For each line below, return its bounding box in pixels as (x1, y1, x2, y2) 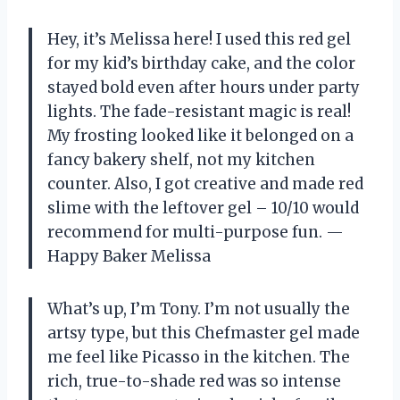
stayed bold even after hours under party (47, 77, 360, 97)
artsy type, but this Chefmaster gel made (47, 322, 360, 343)
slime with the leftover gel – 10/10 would (47, 197, 359, 218)
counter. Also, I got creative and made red (47, 173, 363, 194)
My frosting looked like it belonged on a (47, 125, 354, 146)
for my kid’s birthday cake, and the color (47, 53, 355, 73)
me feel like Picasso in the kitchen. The (47, 346, 350, 367)
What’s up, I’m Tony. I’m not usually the (47, 298, 350, 319)
